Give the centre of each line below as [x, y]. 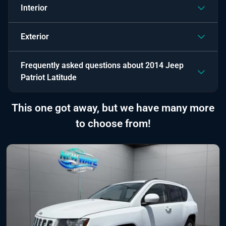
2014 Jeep [164, 65]
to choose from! [113, 123]
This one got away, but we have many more [113, 108]
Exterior [35, 36]
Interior [34, 8]
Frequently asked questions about [83, 65]
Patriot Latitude [49, 77]
